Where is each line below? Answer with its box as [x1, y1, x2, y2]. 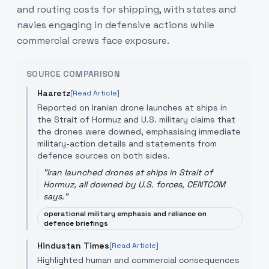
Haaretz [37, 88, 70, 98]
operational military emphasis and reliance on [44, 209, 207, 219]
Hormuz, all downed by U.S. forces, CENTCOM [43, 179, 225, 190]
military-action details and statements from [37, 138, 217, 149]
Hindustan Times [37, 240, 109, 251]
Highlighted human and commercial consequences [37, 255, 240, 265]
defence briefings [44, 219, 108, 228]
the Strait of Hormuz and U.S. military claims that [37, 114, 235, 125]
